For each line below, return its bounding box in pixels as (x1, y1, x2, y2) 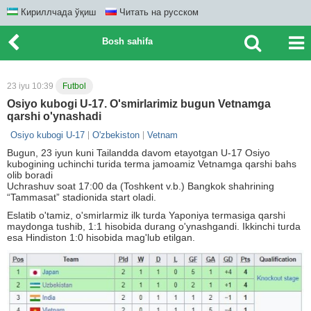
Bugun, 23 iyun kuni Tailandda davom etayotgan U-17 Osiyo (7, 147, 270, 158)
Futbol (62, 81, 86, 91)
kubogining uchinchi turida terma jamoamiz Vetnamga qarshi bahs (7, 158, 296, 169)
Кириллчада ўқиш (18, 7, 96, 17)
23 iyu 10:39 (7, 81, 56, 91)
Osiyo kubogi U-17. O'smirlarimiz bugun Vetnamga (7, 98, 271, 110)
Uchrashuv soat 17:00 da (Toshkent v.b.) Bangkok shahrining (7, 180, 274, 192)
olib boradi (7, 169, 53, 180)
